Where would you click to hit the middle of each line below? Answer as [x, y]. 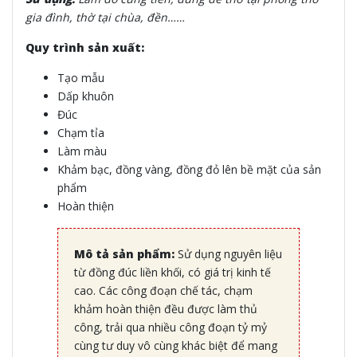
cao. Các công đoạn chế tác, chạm [163, 291]
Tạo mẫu [81, 78]
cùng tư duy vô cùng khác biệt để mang [176, 346]
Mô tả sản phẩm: [126, 254]
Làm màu [82, 151]
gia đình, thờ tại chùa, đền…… [105, 18]
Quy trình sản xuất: [85, 48]
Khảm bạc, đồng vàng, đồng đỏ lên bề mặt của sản [189, 170]
